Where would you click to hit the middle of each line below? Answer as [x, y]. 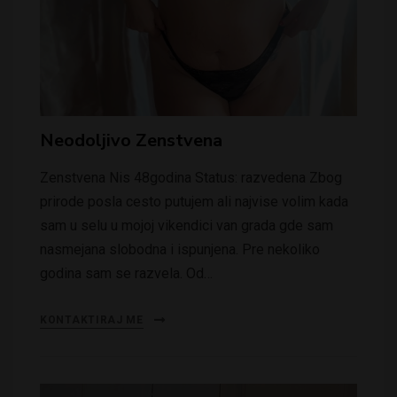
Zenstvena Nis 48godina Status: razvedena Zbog [191, 177]
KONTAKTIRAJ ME [92, 319]
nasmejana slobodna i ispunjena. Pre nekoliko [180, 249]
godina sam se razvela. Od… [126, 273]
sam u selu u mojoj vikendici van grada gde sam [187, 225]
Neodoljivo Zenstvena [131, 140]
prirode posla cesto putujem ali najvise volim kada [194, 201]
